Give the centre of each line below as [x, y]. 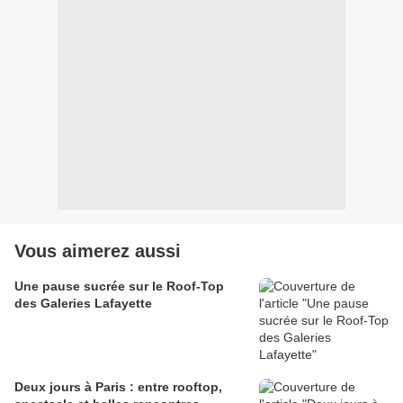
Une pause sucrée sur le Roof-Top [119, 287]
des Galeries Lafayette [83, 304]
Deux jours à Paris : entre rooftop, [118, 387]
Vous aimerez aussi [98, 251]
